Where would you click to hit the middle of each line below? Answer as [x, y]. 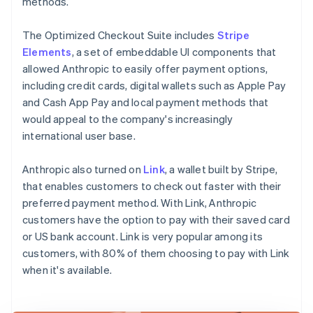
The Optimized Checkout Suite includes [120, 35]
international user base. [79, 135]
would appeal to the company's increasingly [128, 118]
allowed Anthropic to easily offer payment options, [145, 68]
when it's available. [67, 269]
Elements [47, 51]
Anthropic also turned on [83, 169]
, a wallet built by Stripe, [221, 169]
